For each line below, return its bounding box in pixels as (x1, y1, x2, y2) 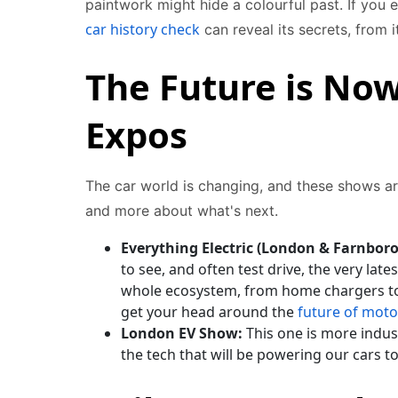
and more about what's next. (85, 202, 278, 219)
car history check (85, 20, 200, 39)
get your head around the (121, 302, 298, 322)
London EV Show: (121, 323, 243, 343)
